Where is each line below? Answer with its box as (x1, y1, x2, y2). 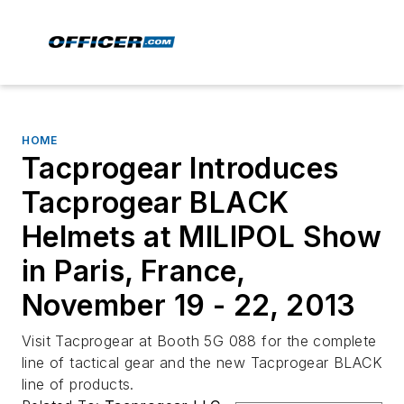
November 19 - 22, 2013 (22, 288, 356, 323)
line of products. (22, 375, 134, 393)
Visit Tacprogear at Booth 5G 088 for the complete (22, 332, 377, 350)
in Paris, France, (22, 253, 245, 289)
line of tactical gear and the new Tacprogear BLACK (22, 353, 382, 372)
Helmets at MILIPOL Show (22, 219, 382, 254)
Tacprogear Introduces (22, 151, 339, 186)
